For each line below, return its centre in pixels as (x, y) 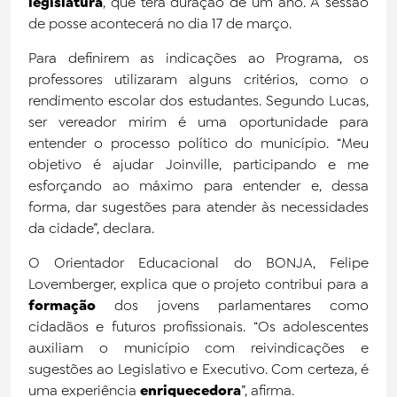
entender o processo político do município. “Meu (198, 143)
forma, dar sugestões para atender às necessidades (198, 207)
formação (62, 305)
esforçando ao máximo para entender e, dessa (198, 186)
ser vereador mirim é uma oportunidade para (198, 122)
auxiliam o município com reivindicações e (198, 348)
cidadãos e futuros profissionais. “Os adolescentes (198, 327)
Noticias (49, 31)
